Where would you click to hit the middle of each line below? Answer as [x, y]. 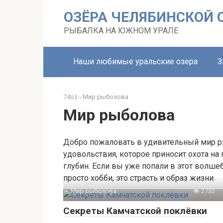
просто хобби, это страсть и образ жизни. [139, 178]
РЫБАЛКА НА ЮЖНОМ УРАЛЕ [121, 31]
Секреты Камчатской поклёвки [135, 211]
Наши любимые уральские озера [135, 61]
